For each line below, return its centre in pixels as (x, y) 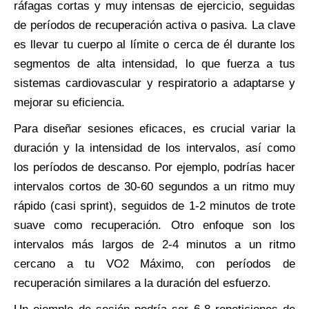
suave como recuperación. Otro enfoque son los (154, 225)
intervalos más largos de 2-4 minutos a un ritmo (154, 244)
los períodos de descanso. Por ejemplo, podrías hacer (154, 167)
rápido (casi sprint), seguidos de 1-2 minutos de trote (154, 206)
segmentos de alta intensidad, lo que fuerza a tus (154, 63)
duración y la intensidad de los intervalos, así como (154, 148)
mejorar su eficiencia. (69, 102)
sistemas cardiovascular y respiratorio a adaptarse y (154, 83)
